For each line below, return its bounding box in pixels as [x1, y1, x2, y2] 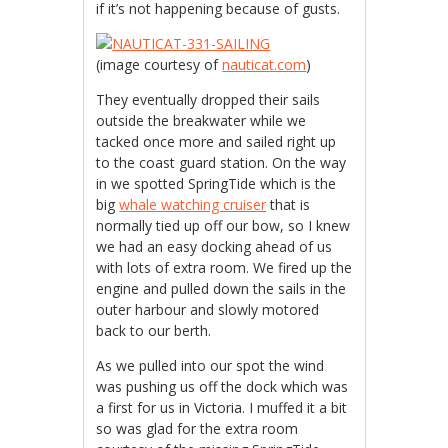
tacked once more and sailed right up [96, 131, 337, 151]
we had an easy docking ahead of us [96, 236, 333, 256]
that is [266, 194, 311, 214]
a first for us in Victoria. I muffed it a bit [96, 397, 348, 417]
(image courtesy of [96, 54, 223, 74]
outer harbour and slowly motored [96, 299, 320, 319]
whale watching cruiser [119, 194, 267, 214]
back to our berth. [96, 320, 212, 340]
